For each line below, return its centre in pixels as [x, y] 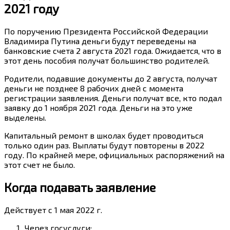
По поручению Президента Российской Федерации [106, 31]
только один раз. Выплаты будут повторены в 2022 [104, 145]
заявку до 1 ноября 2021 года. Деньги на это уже [98, 108]
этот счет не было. [40, 165]
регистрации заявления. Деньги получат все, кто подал [113, 98]
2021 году [32, 9]
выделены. [25, 118]
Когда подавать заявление [80, 187]
